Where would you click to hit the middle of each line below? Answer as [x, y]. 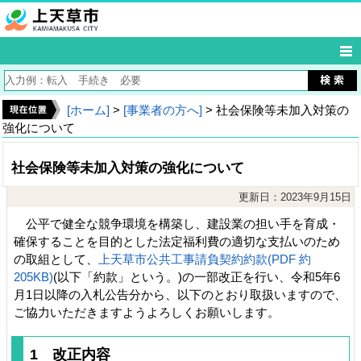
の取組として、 [56, 259]
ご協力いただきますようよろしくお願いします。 [147, 312]
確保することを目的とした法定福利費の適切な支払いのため [177, 241]
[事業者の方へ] [163, 110]
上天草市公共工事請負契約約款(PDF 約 [205, 259]
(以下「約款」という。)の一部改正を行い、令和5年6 [197, 277]
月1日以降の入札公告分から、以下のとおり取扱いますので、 [180, 295]
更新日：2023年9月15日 [295, 197]
